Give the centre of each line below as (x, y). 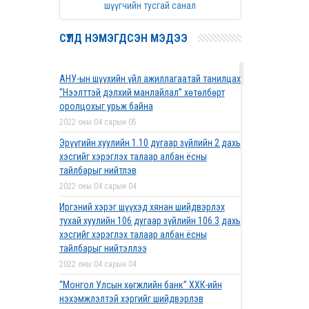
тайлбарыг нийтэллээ (103, 248)
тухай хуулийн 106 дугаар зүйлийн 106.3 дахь (150, 221)
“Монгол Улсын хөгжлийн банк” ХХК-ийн (140, 285)
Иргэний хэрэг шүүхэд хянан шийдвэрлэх (142, 207)
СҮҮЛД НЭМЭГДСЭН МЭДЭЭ (123, 38)
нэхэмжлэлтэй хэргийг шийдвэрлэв (131, 299)
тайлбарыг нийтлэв (98, 170)
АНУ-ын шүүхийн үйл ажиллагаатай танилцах (150, 79)
